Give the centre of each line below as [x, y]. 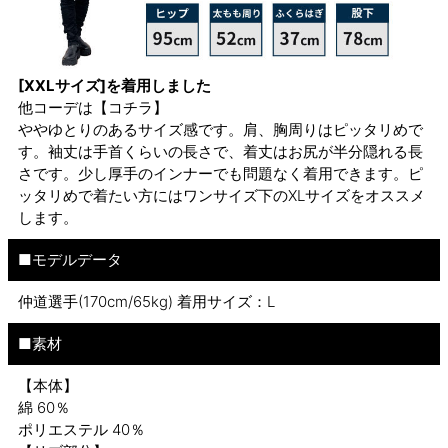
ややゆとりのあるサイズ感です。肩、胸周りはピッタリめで [220, 130]
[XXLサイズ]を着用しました [114, 86]
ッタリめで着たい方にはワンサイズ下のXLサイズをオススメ [221, 196]
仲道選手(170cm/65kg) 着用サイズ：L [146, 302]
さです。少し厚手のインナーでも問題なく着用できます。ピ [220, 174]
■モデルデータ [70, 260]
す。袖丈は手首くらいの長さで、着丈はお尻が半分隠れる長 [220, 152]
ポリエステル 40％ [81, 430]
